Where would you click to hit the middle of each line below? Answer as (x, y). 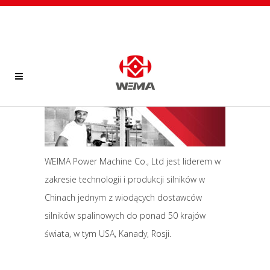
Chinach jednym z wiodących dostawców (123, 197)
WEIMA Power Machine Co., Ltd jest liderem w (133, 161)
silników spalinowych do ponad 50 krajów (125, 215)
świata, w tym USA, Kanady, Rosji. (108, 234)
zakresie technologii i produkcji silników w (125, 179)
